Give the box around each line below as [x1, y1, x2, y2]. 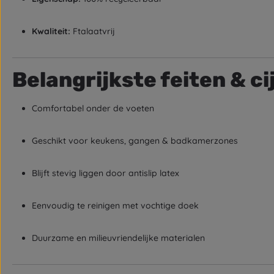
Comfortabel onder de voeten [32, 103, 154, 114]
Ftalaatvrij [70, 26, 115, 37]
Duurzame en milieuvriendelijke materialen [32, 232, 205, 243]
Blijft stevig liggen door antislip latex [32, 168, 179, 179]
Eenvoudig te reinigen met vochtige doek [32, 200, 199, 211]
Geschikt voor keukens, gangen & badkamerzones [32, 135, 238, 146]
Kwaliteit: [32, 26, 70, 37]
